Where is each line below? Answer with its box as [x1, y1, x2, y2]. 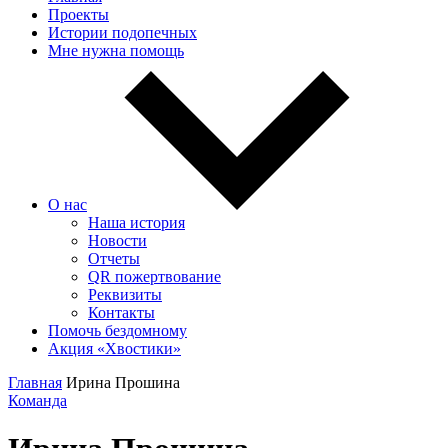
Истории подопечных [48, 24, 197, 41]
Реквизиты [88, 286, 162, 303]
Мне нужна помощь [48, 42, 184, 59]
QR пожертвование [88, 268, 221, 285]
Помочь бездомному [48, 322, 187, 339]
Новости [88, 232, 147, 249]
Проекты [48, 6, 109, 23]
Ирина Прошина [66, 374, 180, 391]
